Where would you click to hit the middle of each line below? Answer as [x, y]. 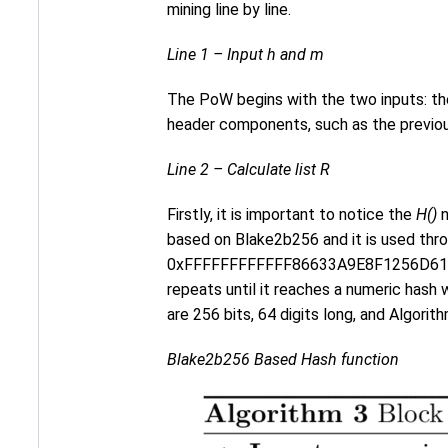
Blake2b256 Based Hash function [283, 359]
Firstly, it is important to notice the [291, 214]
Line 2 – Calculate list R [248, 169]
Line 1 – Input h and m [245, 54]
